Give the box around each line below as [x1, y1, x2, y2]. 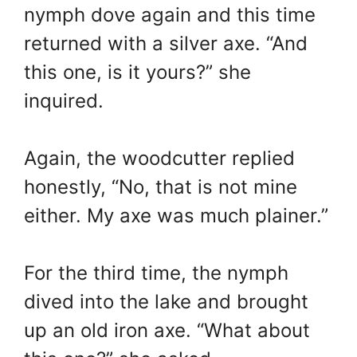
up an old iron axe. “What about [24, 319, 310, 343]
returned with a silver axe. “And [24, 32, 308, 56]
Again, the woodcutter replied [24, 147, 295, 171]
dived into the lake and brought [24, 290, 308, 314]
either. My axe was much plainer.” [24, 204, 328, 228]
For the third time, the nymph [24, 261, 288, 285]
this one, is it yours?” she [24, 61, 251, 84]
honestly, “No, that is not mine [24, 175, 297, 199]
